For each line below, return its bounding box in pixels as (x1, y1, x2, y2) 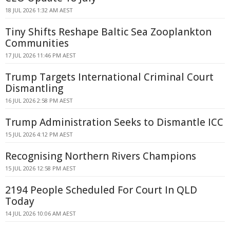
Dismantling (5, 82, 63, 95)
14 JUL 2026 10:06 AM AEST (5, 209, 76, 217)
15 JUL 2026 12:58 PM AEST (5, 164, 76, 172)
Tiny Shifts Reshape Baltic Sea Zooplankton (5, 25, 212, 39)
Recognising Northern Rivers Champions (5, 149, 196, 163)
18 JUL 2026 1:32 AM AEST (5, 6, 73, 14)
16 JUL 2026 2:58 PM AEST (5, 97, 73, 104)
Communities (5, 36, 69, 50)
